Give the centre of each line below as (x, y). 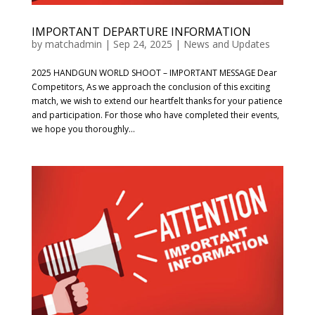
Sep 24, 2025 (142, 44)
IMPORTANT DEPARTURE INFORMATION (141, 31)
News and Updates (226, 44)
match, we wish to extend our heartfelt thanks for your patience (157, 101)
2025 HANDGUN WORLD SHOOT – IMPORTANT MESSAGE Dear (154, 72)
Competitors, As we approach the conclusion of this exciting (150, 86)
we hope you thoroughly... (83, 129)
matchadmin (73, 44)
